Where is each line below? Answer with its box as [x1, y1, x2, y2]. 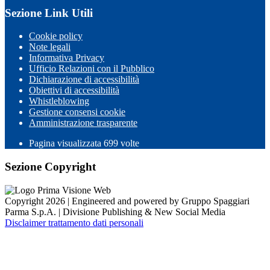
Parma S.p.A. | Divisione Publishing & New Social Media [5, 206, 225, 217]
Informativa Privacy [29, 52, 104, 63]
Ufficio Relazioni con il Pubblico [29, 63, 154, 74]
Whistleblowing [29, 96, 89, 107]
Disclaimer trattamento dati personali [5, 217, 143, 228]
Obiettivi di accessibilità [29, 85, 119, 96]
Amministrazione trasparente [29, 118, 137, 128]
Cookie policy [29, 31, 83, 42]
